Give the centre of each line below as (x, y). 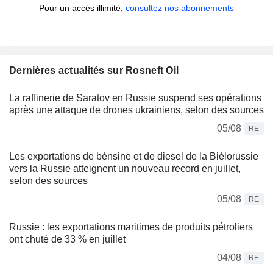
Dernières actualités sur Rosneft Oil (94, 71)
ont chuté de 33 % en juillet (67, 239)
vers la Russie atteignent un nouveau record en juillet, (125, 169)
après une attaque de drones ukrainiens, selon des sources (136, 110)
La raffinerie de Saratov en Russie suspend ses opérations (135, 98)
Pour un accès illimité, (82, 8)
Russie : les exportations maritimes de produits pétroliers (131, 227)
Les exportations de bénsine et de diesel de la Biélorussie (134, 157)
